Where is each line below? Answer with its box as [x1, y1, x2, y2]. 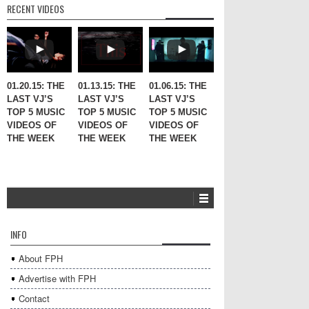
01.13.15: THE [78, 81, 136, 92]
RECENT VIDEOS [7, 1, 64, 17]
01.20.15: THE [7, 81, 65, 92]
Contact [19, 292, 50, 306]
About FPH [19, 252, 63, 266]
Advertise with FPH [19, 272, 96, 286]
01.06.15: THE [149, 81, 207, 92]
